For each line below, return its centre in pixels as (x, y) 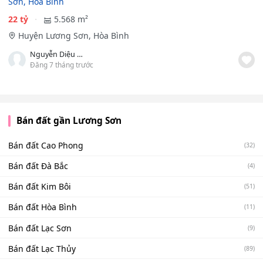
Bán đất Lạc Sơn (40, 228)
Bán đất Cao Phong (46, 146)
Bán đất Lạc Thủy (42, 248)
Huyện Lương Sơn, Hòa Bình (73, 36)
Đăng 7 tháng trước (62, 65)
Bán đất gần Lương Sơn (69, 121)
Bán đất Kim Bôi (40, 187)
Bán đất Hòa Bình (43, 207)
